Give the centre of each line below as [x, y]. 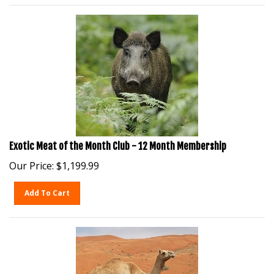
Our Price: [31, 160]
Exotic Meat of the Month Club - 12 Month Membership [118, 140]
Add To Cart [47, 187]
